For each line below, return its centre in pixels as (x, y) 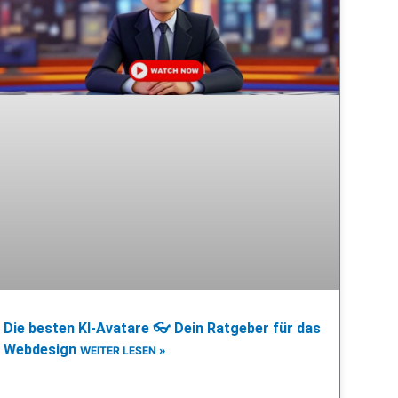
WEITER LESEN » (123, 351)
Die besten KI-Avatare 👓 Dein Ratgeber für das (163, 329)
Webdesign (42, 350)
